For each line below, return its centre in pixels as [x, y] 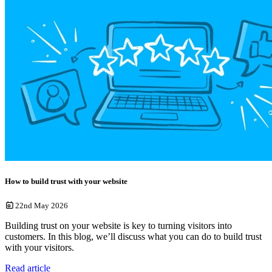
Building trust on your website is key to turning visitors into [118, 226]
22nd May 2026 [41, 206]
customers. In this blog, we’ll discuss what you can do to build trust [133, 237]
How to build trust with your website [66, 182]
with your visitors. [39, 248]
